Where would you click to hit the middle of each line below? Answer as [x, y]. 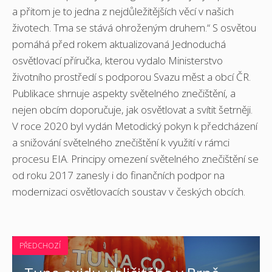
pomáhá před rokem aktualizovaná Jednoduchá [119, 44]
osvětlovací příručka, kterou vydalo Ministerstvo [117, 61]
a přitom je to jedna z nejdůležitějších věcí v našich [123, 12]
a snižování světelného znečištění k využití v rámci [121, 143]
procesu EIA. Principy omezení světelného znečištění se [135, 159]
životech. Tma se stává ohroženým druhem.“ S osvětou [134, 28]
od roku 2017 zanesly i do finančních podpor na [118, 175]
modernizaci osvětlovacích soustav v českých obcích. [129, 192]
